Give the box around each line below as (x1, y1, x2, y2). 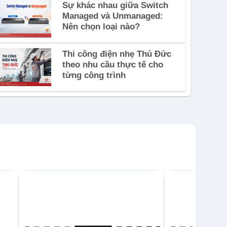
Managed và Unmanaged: (62, 11, 163, 21)
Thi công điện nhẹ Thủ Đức (62, 49, 171, 59)
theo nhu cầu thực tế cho (62, 59, 163, 69)
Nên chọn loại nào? (62, 21, 140, 31)
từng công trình (62, 70, 126, 80)
